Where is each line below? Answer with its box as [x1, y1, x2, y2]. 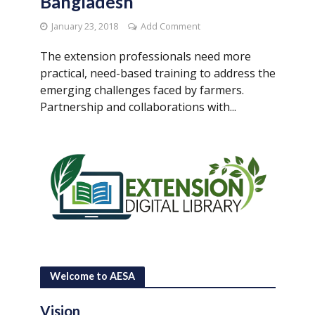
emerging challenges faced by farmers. [39, 82, 244, 98]
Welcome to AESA [49, 270, 135, 282]
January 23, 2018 [51, 20, 118, 32]
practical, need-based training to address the [39, 65, 276, 81]
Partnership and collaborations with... [39, 98, 236, 115]
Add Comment [140, 20, 200, 32]
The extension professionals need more [39, 48, 251, 64]
